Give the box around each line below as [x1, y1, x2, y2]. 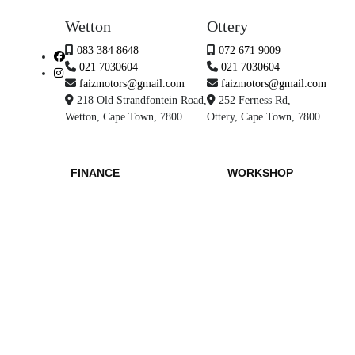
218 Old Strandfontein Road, [77, 94, 207, 106]
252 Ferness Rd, [219, 94, 291, 106]
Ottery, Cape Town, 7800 [207, 111, 320, 123]
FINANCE [71, 166, 120, 179]
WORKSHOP [227, 166, 293, 179]
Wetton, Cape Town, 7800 [65, 111, 182, 123]
